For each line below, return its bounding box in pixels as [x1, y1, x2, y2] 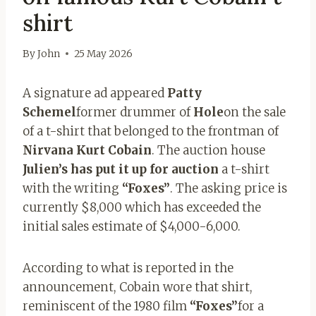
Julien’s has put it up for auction [23, 161, 219, 177]
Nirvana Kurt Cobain [23, 142, 152, 158]
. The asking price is [170, 180, 287, 196]
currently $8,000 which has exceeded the [23, 199, 261, 215]
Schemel [23, 104, 76, 120]
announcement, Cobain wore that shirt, [23, 279, 253, 295]
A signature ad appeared [23, 85, 167, 101]
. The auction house [152, 142, 265, 158]
